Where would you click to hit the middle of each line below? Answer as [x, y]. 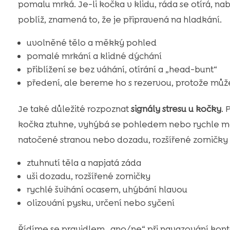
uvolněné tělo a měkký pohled [91, 42]
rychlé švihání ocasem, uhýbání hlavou [107, 189]
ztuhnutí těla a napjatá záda [84, 162]
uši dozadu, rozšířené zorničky [88, 176]
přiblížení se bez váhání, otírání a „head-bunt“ [122, 69]
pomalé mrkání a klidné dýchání [94, 56]
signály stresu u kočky [176, 109]
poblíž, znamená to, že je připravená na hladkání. [120, 19]
